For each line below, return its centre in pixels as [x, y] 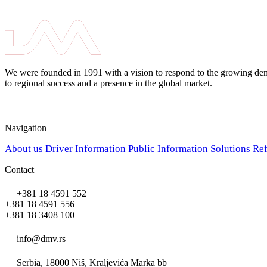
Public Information [169, 149]
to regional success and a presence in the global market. [108, 83]
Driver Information [87, 149]
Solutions [232, 149]
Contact [19, 170]
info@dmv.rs [41, 239]
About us [25, 149]
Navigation [26, 128]
